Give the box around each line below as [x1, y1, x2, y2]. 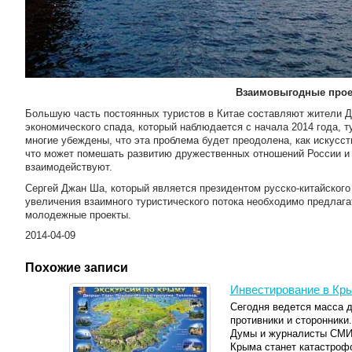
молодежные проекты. [24, 209, 131, 221]
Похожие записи [24, 261, 128, 274]
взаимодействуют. [24, 161, 112, 173]
